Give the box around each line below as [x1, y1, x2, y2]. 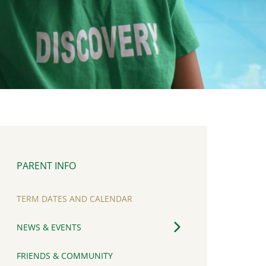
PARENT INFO [17, 159, 76, 173]
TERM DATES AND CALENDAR [17, 193, 132, 205]
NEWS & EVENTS [17, 221, 81, 233]
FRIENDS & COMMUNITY [17, 250, 113, 262]
